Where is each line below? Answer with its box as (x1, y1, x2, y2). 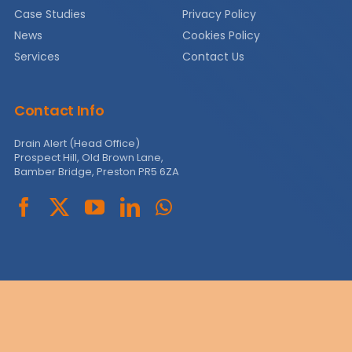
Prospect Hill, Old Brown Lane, (13, 149, 163, 165)
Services (13, 48, 60, 64)
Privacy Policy (182, 5, 257, 22)
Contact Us (182, 48, 245, 64)
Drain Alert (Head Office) (13, 135, 140, 151)
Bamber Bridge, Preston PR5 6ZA (13, 163, 179, 179)
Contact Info (13, 100, 104, 120)
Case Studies (13, 5, 86, 22)
